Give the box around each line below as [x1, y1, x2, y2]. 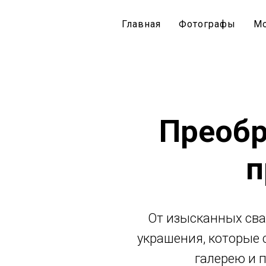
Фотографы [179, 18, 236, 30]
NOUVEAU [24, 21, 88, 38]
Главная [122, 18, 161, 30]
